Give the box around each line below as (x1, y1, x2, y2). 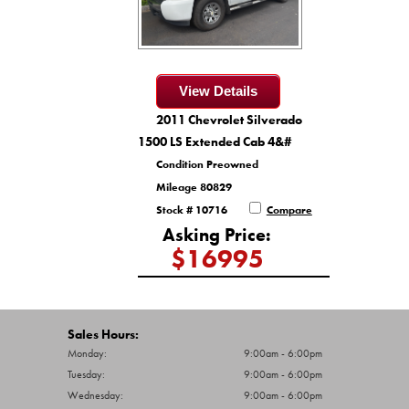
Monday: (68, 346, 107, 362)
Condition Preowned (155, 157, 258, 173)
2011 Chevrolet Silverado (155, 111, 302, 129)
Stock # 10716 (155, 203, 227, 218)
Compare (266, 203, 312, 218)
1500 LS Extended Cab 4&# (137, 133, 291, 151)
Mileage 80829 (155, 180, 232, 195)
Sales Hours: (68, 326, 139, 343)
